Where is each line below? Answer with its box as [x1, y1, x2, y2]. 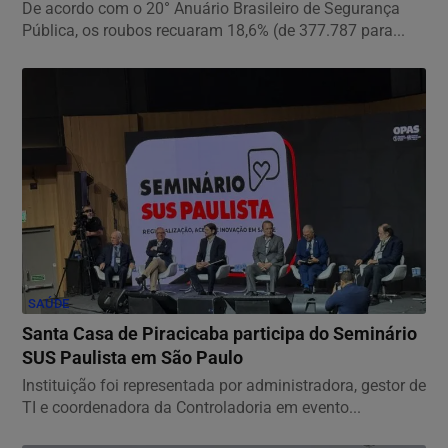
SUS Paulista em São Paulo [22, 347, 243, 368]
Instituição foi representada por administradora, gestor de [22, 375, 426, 395]
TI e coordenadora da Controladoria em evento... [22, 397, 361, 417]
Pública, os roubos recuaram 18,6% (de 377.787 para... [22, 20, 405, 40]
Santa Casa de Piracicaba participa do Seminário [22, 323, 417, 344]
